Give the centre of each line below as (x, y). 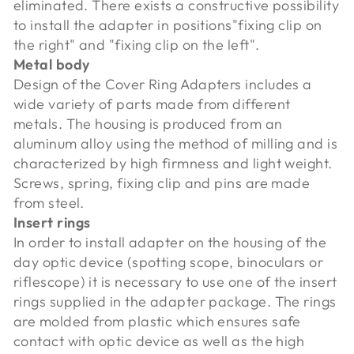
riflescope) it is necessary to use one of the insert (175, 281)
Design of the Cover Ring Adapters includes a (163, 84)
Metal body (52, 64)
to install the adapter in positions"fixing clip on (168, 24)
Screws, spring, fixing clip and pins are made (162, 183)
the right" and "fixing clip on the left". (137, 44)
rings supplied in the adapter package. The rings (175, 301)
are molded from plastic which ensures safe (157, 321)
